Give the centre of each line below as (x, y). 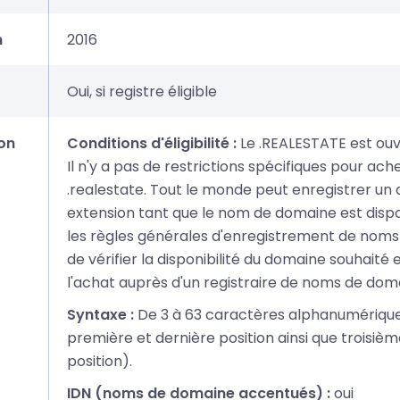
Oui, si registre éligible (142, 91)
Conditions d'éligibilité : (152, 143)
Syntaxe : (100, 314)
